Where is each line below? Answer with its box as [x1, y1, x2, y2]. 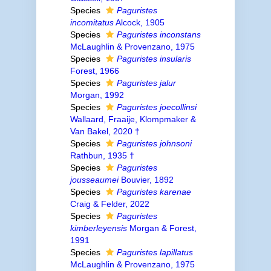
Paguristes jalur [116, 78, 176, 88]
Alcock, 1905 [113, 18, 165, 27]
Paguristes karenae [116, 187, 191, 197]
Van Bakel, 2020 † [70, 126, 140, 136]
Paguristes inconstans [116, 30, 201, 39]
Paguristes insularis [116, 54, 191, 64]
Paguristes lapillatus [116, 247, 193, 257]
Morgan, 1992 [70, 90, 124, 100]
